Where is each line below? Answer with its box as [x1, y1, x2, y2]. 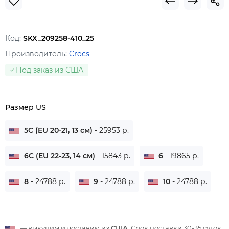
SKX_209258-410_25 [23, 33, 94, 43]
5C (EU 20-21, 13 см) [22, 125, 95, 135]
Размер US [5, 102, 46, 112]
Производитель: [5, 49, 69, 58]
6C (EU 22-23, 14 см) [22, 151, 97, 161]
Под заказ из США [16, 65, 83, 75]
